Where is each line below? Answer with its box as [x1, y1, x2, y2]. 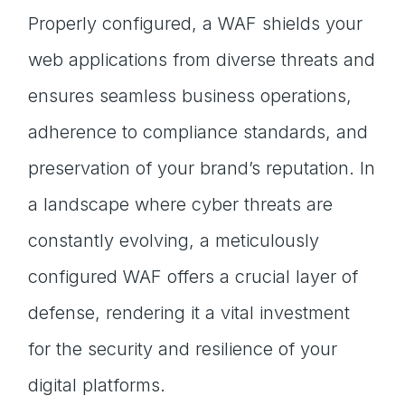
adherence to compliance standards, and [28, 121, 369, 143]
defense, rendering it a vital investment [28, 302, 351, 324]
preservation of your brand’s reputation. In [28, 157, 376, 179]
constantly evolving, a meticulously [28, 230, 320, 251]
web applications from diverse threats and [28, 49, 376, 71]
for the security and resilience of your [28, 338, 338, 360]
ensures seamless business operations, [28, 85, 353, 107]
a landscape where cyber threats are [28, 193, 334, 215]
